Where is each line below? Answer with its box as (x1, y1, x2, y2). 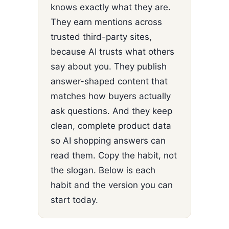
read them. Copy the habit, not (51, 150, 177, 161)
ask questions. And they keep (51, 105, 172, 116)
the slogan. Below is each (51, 165, 155, 175)
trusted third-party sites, (51, 31, 152, 42)
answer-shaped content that (51, 76, 168, 86)
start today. (51, 194, 98, 205)
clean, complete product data (51, 120, 171, 131)
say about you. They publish (51, 61, 167, 72)
